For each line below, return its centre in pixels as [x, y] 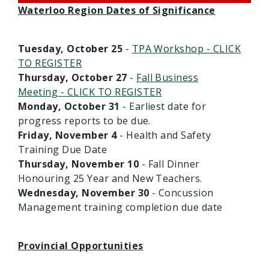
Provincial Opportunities [81, 246]
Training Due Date [63, 150]
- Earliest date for [163, 107]
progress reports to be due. [84, 121]
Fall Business [168, 78]
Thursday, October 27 [73, 78]
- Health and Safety [164, 135]
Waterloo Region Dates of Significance [117, 11]
